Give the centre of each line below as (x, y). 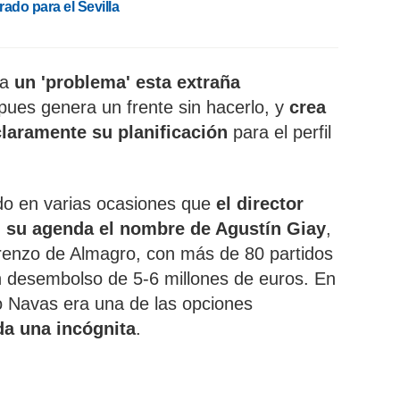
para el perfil (282, 132)
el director (260, 204)
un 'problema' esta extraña (127, 82)
